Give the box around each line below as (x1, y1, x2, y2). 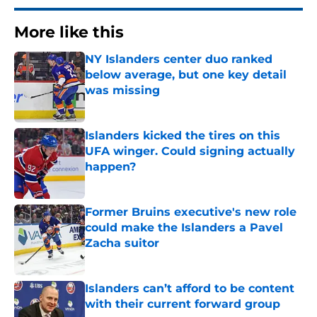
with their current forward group (85, 297, 280, 311)
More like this (14, 23, 124, 42)
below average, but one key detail (85, 68, 287, 82)
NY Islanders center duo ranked (85, 52, 272, 67)
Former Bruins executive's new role (85, 205, 296, 219)
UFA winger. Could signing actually (85, 144, 295, 158)
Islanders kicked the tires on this (85, 129, 280, 143)
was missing (85, 83, 160, 98)
